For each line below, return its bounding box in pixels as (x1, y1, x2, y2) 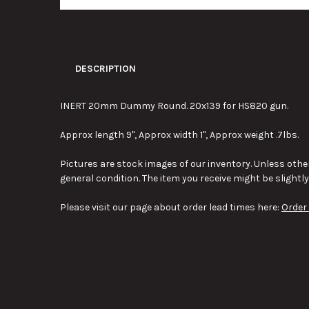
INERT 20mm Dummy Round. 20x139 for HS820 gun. (59, 99, 288, 112)
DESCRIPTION (74, 62, 136, 74)
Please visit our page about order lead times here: (59, 201, 281, 213)
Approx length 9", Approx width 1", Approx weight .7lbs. (59, 128, 299, 141)
